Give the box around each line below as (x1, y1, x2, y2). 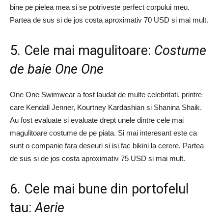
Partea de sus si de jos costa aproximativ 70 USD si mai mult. (10, 16, 208, 24)
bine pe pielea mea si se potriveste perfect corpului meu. (10, 3, 190, 11)
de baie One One (10, 61, 104, 77)
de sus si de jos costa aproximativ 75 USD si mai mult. (10, 154, 185, 163)
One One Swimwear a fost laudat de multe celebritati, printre (10, 90, 202, 99)
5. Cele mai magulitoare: (10, 43, 154, 58)
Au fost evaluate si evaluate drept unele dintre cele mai (10, 116, 184, 124)
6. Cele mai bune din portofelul (10, 181, 189, 197)
